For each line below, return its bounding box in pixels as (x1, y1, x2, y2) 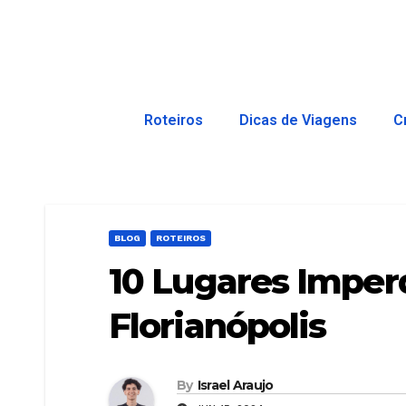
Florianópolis (109, 304, 326, 347)
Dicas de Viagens (239, 111, 357, 129)
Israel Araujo (197, 377, 274, 394)
